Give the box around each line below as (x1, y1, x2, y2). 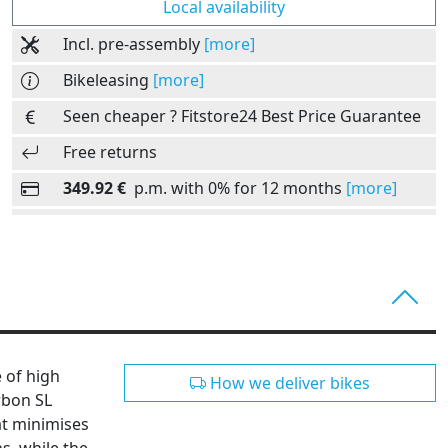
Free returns (63, 140, 157, 163)
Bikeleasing (63, 68, 153, 91)
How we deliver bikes (206, 371, 370, 394)
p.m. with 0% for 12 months (126, 176, 346, 199)
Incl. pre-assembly (63, 32, 204, 55)
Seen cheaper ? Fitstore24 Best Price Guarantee (63, 104, 421, 127)
